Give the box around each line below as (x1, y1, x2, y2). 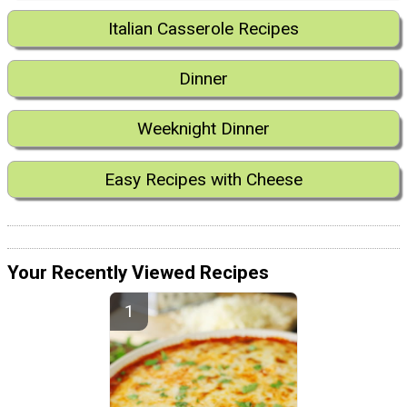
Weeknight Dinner (137, 118, 270, 140)
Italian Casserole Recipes (108, 17, 299, 39)
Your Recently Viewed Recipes (7, 262, 269, 284)
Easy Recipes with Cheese (104, 168, 303, 190)
